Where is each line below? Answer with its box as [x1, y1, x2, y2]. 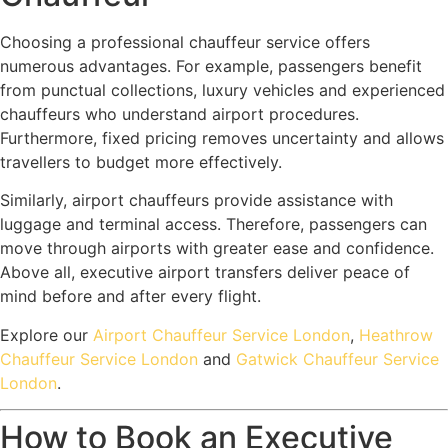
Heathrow [359, 324, 433, 345]
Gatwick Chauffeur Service [236, 348, 439, 369]
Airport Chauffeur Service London [93, 324, 350, 345]
